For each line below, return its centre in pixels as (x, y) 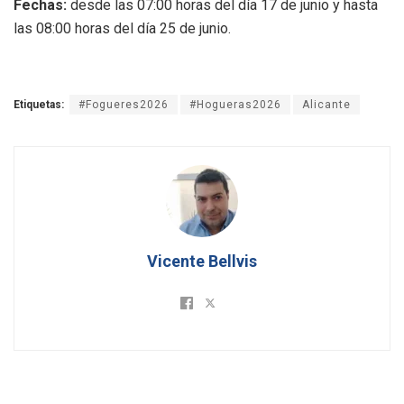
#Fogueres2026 (124, 104)
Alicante (326, 104)
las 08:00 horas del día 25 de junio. (122, 28)
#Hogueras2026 (235, 104)
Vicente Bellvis (202, 261)
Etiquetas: (39, 104)
